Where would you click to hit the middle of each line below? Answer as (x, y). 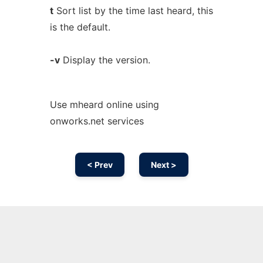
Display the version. (105, 60)
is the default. (80, 27)
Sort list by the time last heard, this (133, 11)
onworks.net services (97, 121)
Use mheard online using (104, 104)
